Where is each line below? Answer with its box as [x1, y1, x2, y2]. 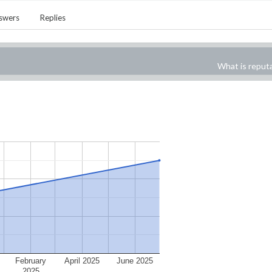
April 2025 [64, 256, 100, 265]
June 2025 [117, 256, 154, 265]
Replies [40, 12, 66, 22]
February [15, 256, 47, 265]
